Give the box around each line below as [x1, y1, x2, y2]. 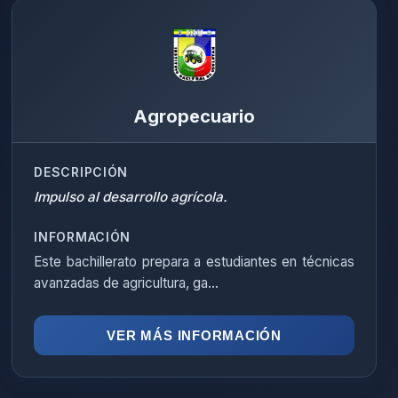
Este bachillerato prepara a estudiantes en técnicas [34, 253, 354, 270]
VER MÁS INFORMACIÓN [107, 328, 282, 343]
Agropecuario [133, 106, 256, 127]
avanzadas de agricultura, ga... [34, 275, 219, 291]
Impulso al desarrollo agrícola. [34, 188, 228, 205]
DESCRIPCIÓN [34, 164, 129, 179]
